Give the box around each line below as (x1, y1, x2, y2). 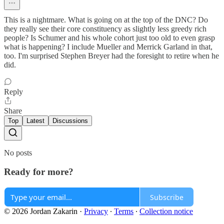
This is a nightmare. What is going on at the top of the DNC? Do (4, 15, 208, 24)
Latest (26, 116, 44, 124)
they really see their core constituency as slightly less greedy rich (4, 24, 206, 33)
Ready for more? (4, 166, 73, 177)
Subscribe (150, 192, 183, 202)
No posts (4, 148, 32, 157)
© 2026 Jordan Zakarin (4, 207, 77, 216)
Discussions (52, 116, 88, 124)
